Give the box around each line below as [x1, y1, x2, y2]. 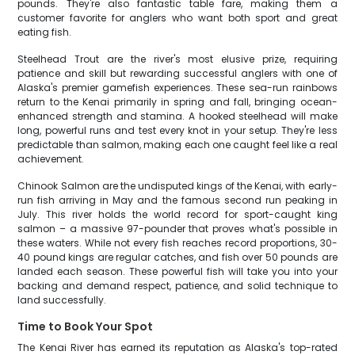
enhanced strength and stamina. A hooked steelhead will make [17, 109, 338, 123]
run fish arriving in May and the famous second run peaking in [17, 193, 338, 207]
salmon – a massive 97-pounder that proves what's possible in [17, 222, 338, 235]
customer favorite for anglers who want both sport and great [17, 11, 338, 25]
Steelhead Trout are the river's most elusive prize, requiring [17, 52, 338, 66]
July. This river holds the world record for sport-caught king [17, 208, 338, 221]
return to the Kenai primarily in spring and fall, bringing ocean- [17, 95, 338, 109]
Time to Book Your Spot [17, 319, 154, 334]
